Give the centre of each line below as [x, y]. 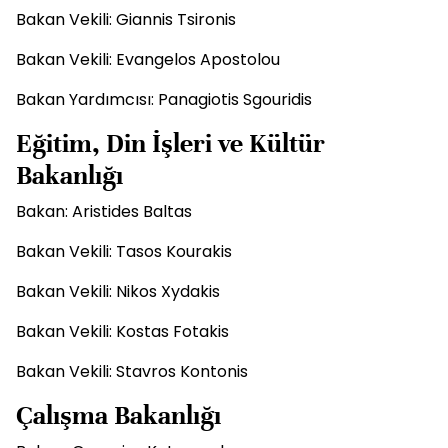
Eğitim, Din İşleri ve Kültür [170, 143]
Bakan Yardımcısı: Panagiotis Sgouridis [164, 99]
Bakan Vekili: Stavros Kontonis [132, 371]
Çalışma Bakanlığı [118, 415]
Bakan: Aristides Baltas [104, 211]
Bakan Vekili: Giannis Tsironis [126, 19]
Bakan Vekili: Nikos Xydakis [118, 291]
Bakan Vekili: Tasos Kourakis [124, 251]
